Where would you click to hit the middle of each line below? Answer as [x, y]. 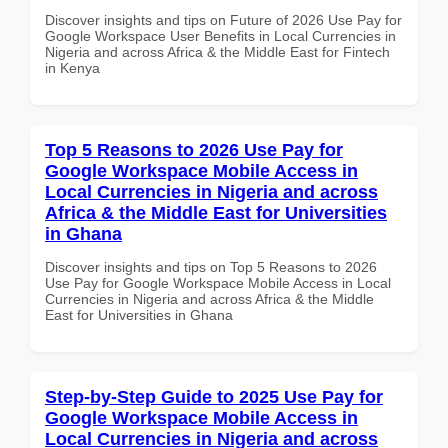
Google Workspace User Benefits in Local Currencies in [220, 35]
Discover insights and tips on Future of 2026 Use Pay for [223, 19]
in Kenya [72, 67]
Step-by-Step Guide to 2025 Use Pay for [214, 396]
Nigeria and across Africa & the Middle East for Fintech [217, 51]
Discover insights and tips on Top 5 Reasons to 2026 [211, 266]
